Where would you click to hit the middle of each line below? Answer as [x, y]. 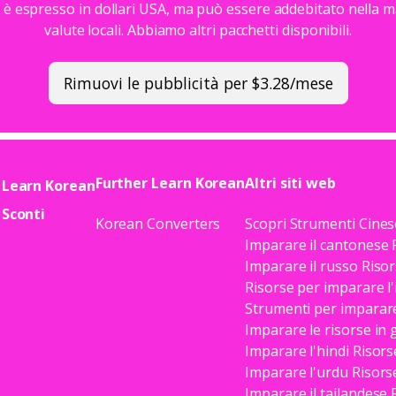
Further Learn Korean [170, 183]
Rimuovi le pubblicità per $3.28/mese [198, 83]
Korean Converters [158, 223]
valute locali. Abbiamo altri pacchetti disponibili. [198, 30]
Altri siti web [291, 183]
